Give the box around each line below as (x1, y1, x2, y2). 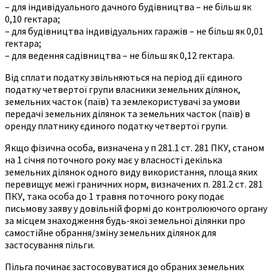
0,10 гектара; (5, 12, 60, 25)
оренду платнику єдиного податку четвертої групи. (5, 119, 228, 132)
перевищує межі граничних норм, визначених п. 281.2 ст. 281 (5, 177, 263, 190)
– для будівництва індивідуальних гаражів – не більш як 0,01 (5, 24, 263, 37)
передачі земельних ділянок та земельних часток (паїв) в (5, 107, 250, 120)
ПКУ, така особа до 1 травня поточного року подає (5, 189, 224, 202)
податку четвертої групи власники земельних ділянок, (5, 83, 240, 95)
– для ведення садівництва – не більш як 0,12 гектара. (5, 49, 234, 61)
